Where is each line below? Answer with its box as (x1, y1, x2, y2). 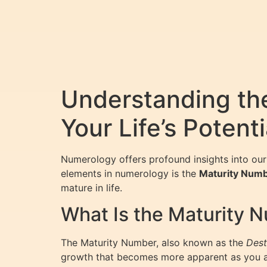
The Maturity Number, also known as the (61, 237, 246, 249)
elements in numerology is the (61, 167, 199, 180)
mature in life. (61, 182, 122, 194)
